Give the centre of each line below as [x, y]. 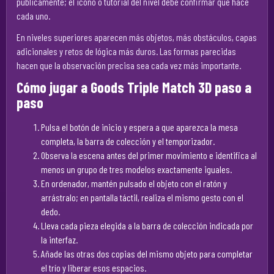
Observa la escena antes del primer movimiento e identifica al [149, 155]
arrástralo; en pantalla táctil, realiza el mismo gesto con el [142, 197]
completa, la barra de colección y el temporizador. [128, 141]
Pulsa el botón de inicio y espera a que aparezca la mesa [139, 127]
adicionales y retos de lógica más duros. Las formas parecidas [126, 51]
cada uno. [33, 16]
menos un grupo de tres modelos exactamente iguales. [136, 169]
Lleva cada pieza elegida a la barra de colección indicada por [147, 225]
